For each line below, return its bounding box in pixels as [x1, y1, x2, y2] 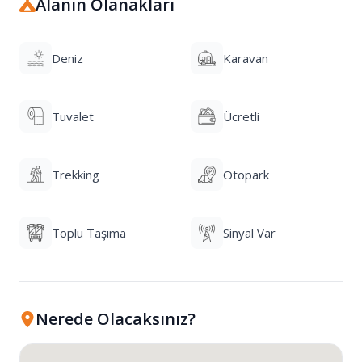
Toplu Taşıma [52, 225, 126, 241]
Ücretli [223, 108, 259, 124]
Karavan [223, 50, 268, 66]
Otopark [223, 166, 269, 183]
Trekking [52, 166, 99, 183]
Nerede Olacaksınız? [36, 308, 196, 330]
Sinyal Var [223, 225, 276, 241]
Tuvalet [52, 108, 94, 124]
